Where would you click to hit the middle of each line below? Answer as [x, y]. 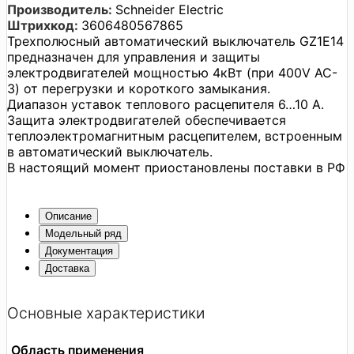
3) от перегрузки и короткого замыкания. [139, 88]
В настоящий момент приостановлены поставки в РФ [176, 167]
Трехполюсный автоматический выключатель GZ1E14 [175, 41]
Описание [68, 216]
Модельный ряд [83, 233]
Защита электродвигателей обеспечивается [147, 120]
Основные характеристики [106, 313]
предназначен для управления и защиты [134, 56]
